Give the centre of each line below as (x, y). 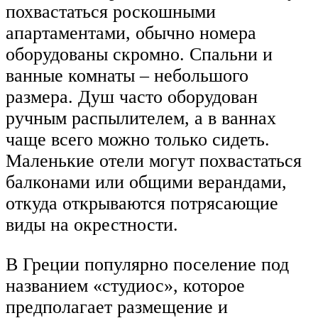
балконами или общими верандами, (146, 182)
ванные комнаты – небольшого (127, 76)
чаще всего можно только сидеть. (138, 140)
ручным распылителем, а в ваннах (141, 119)
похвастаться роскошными (111, 12)
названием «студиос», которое (125, 285)
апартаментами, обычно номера (131, 33)
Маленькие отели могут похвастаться (154, 161)
